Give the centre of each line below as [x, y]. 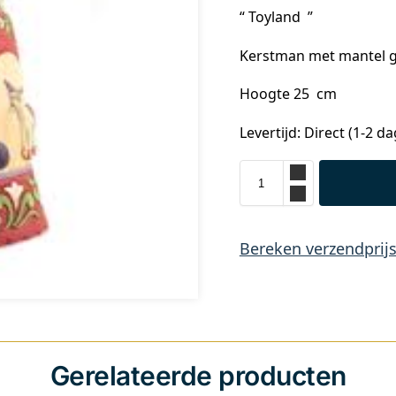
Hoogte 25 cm [288, 94]
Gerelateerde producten [198, 375]
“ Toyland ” [276, 17]
